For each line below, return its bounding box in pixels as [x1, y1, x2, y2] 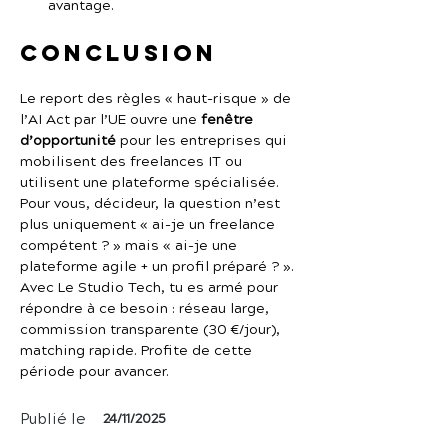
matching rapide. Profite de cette [20, 341, 256, 361]
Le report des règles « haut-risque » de [20, 89, 295, 109]
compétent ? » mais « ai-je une [20, 236, 241, 256]
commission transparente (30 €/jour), [20, 320, 284, 340]
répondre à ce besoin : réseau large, [20, 299, 273, 319]
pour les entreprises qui [116, 131, 291, 151]
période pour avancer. [20, 362, 169, 382]
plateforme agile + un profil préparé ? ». [20, 257, 298, 277]
